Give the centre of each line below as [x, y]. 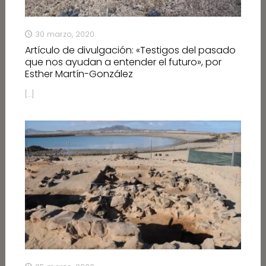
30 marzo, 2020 [64, 34]
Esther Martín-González [79, 74]
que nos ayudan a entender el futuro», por [123, 62]
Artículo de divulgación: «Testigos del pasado [130, 50]
